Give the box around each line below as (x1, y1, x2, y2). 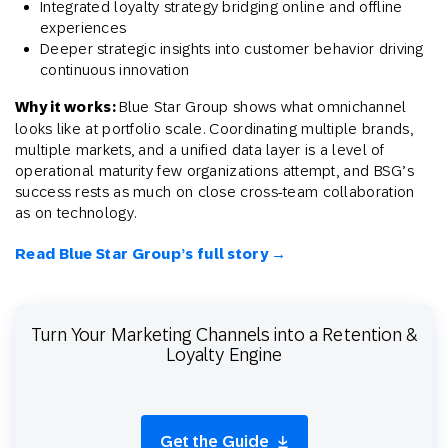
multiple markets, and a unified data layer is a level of (15, 141, 385, 159)
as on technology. (15, 204, 137, 222)
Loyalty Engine (166, 344, 282, 366)
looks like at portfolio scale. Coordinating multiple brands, (15, 120, 413, 138)
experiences (40, 19, 127, 37)
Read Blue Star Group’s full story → (15, 245, 287, 264)
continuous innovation (40, 61, 190, 79)
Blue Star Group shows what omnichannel (119, 98, 407, 116)
